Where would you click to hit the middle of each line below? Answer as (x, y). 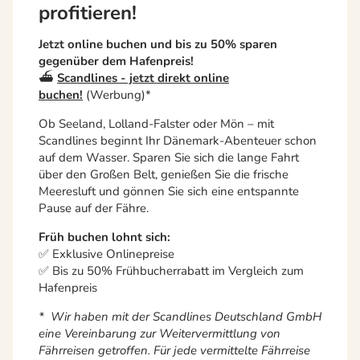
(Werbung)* (117, 95)
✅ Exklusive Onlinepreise (106, 254)
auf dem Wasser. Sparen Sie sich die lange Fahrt (169, 158)
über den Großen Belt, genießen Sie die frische (164, 175)
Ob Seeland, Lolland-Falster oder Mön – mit (156, 124)
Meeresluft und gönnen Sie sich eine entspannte (169, 192)
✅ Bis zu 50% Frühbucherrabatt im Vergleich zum (171, 271)
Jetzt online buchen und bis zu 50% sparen (158, 45)
